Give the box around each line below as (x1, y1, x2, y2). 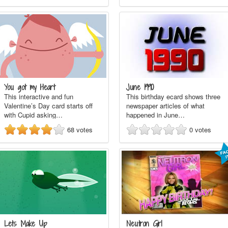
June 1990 (126, 82, 154, 93)
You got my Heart (4, 82, 55, 93)
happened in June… (126, 110, 185, 120)
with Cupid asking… (4, 110, 63, 120)
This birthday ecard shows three (126, 92, 220, 101)
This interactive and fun (4, 92, 73, 101)
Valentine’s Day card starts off (4, 101, 93, 110)
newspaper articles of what (126, 101, 205, 110)
